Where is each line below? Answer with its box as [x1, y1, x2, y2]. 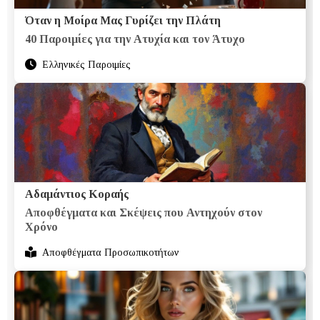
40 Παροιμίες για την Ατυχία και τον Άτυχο [25, 32, 245, 45]
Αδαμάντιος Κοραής [25, 187, 129, 200]
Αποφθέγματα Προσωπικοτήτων [42, 246, 179, 258]
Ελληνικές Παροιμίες [42, 59, 131, 70]
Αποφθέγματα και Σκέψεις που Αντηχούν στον [25, 206, 262, 219]
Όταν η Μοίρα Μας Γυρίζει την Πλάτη [25, 14, 221, 26]
